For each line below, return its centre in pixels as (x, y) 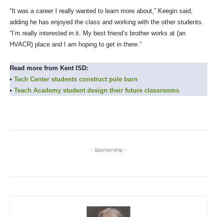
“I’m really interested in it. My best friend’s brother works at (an (98, 33)
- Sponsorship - (108, 150)
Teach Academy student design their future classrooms (97, 91)
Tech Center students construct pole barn (76, 79)
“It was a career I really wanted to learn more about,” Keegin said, (101, 11)
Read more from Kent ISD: (50, 68)
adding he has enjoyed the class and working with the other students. (107, 22)
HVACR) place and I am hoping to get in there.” (76, 45)
